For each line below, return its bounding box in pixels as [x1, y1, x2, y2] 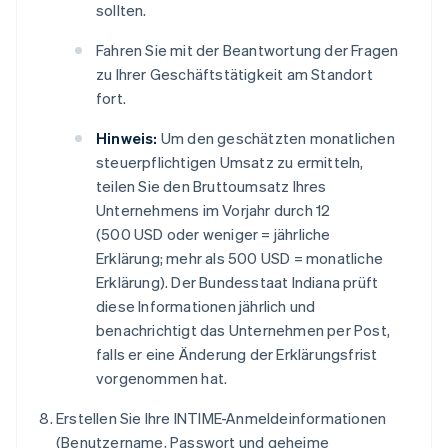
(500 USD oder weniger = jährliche [96, 224, 331, 245]
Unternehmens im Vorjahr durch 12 [96, 200, 331, 221]
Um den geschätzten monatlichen [157, 128, 395, 149]
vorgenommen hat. [96, 368, 228, 389]
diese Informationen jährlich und [96, 296, 316, 317]
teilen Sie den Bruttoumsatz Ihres [96, 176, 327, 197]
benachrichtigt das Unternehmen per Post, [96, 320, 390, 341]
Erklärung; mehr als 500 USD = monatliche [96, 248, 383, 269]
